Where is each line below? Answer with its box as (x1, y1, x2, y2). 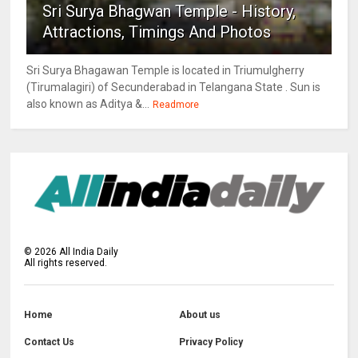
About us (178, 309, 221, 321)
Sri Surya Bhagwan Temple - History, (42, 2, 296, 22)
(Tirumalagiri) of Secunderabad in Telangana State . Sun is (26, 81, 321, 94)
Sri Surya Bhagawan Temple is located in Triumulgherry (26, 64, 305, 78)
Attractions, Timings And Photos (42, 22, 272, 42)
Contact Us (24, 336, 75, 348)
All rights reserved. (24, 257, 108, 269)
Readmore (153, 99, 200, 111)
